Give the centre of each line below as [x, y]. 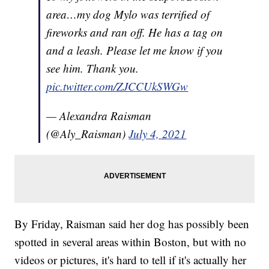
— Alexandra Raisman [99, 116]
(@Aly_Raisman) [88, 134]
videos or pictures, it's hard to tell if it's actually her [131, 260]
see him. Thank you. [93, 68]
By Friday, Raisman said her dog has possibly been [132, 224]
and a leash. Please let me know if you [135, 50]
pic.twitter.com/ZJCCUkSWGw [117, 86]
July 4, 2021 [158, 134]
